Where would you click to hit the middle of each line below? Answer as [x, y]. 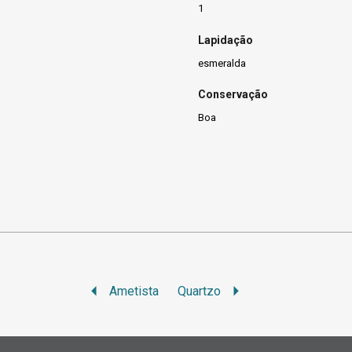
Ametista [134, 291]
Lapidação [225, 40]
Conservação [233, 95]
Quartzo [200, 291]
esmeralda [222, 63]
